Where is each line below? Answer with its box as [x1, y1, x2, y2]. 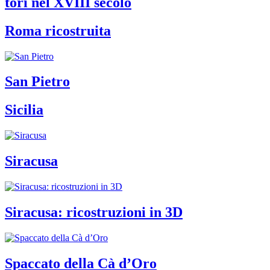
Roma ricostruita [5, 22, 111, 39]
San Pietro [5, 74, 70, 90]
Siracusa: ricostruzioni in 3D [5, 204, 183, 220]
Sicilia [5, 102, 43, 118]
